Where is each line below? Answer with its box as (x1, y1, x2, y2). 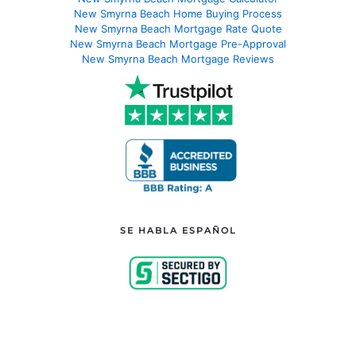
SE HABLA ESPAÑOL (119, 225, 237, 237)
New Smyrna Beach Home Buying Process (74, 7, 282, 21)
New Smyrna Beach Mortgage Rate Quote (74, 22, 282, 36)
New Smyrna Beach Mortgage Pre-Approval (70, 37, 286, 51)
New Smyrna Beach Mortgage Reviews (82, 52, 274, 66)
